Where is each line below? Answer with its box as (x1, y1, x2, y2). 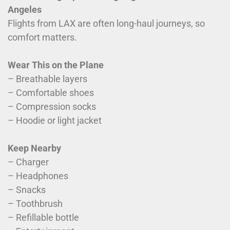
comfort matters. (8, 32, 77, 43)
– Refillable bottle (8, 212, 79, 223)
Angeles (8, 4, 42, 15)
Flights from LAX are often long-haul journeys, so (8, 18, 205, 29)
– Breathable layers (8, 73, 87, 85)
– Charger (8, 157, 49, 168)
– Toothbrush (8, 198, 63, 209)
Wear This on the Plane (8, 60, 104, 71)
